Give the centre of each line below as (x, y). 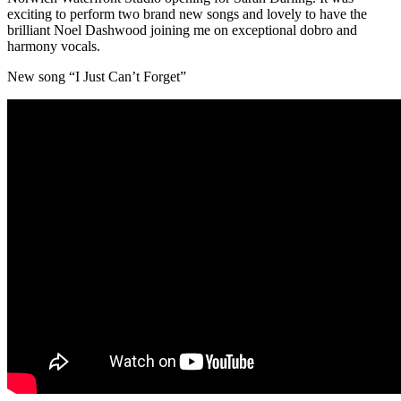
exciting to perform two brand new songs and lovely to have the (187, 13)
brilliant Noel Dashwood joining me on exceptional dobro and (182, 30)
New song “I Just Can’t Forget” (97, 76)
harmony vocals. (54, 46)
